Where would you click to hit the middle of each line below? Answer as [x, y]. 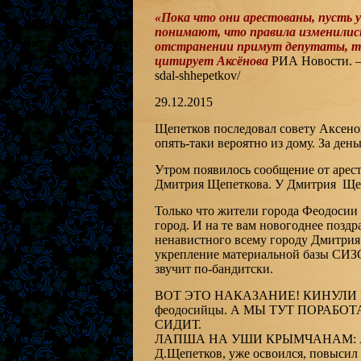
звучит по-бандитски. [214, 269]
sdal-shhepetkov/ [197, 75]
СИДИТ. [178, 324]
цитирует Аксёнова [211, 61]
